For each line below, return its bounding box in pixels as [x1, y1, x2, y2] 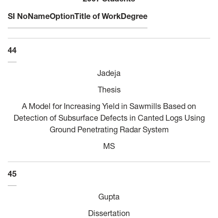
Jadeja [97, 68, 121, 78]
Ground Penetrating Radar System [49, 124, 169, 134]
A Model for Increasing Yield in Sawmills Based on [22, 101, 196, 111]
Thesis [97, 84, 121, 94]
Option [50, 11, 74, 21]
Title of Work [74, 11, 121, 21]
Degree [121, 11, 147, 21]
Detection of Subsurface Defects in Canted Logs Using [13, 112, 205, 123]
